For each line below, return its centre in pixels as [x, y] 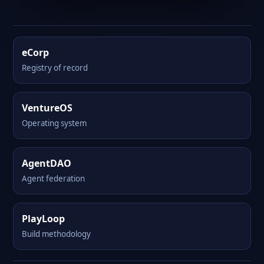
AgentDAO [47, 163]
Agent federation [53, 179]
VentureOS [47, 108]
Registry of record [55, 68]
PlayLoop [43, 219]
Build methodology [56, 234]
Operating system [54, 123]
